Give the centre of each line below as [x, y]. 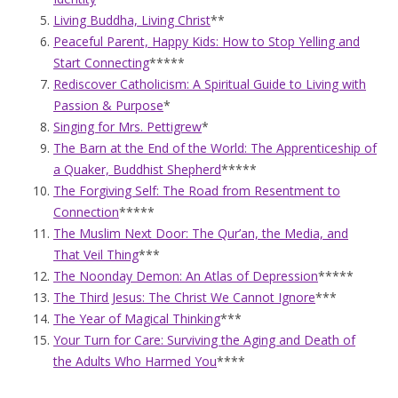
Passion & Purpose [108, 106]
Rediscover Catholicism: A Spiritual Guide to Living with [210, 84]
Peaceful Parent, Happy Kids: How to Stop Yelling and [207, 42]
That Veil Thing [96, 255]
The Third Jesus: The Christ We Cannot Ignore [184, 298]
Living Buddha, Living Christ [132, 20]
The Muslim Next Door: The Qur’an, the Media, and [201, 234]
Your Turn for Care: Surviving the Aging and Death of [204, 340]
